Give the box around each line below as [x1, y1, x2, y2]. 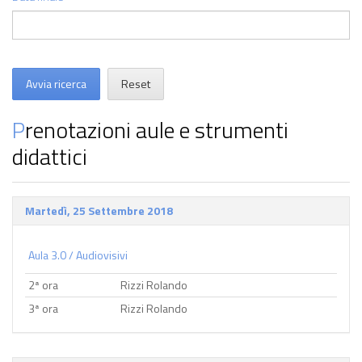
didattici [12, 139, 87, 174]
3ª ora [28, 300, 58, 317]
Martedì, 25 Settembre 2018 [25, 202, 173, 219]
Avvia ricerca [26, 75, 86, 92]
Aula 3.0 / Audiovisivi [28, 246, 128, 263]
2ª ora [28, 276, 58, 293]
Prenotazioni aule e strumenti [12, 112, 25, 147]
